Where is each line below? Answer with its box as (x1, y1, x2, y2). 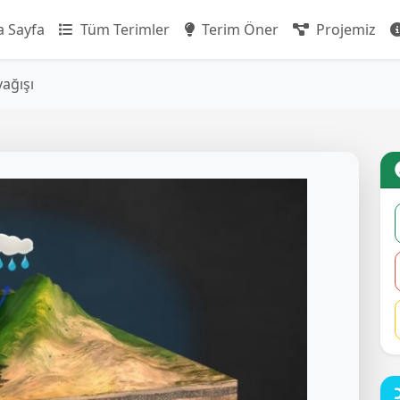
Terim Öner (198, 20, 279, 39)
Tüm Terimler (77, 20, 170, 39)
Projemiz (312, 20, 376, 39)
